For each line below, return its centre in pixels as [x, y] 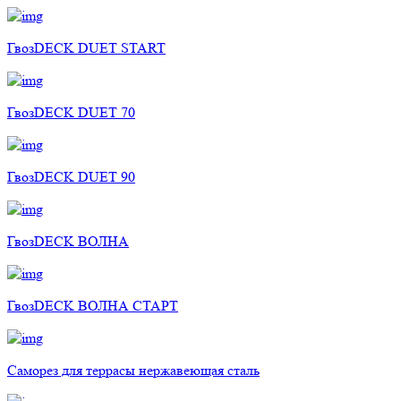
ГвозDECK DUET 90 [71, 176]
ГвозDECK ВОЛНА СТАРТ [93, 305]
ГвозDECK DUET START [86, 47]
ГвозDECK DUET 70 [71, 112]
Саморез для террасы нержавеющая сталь [133, 370]
